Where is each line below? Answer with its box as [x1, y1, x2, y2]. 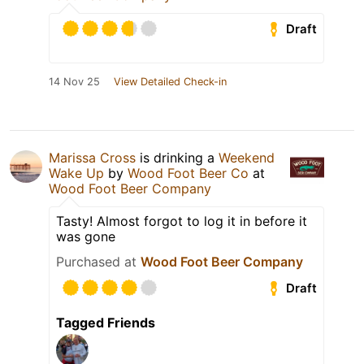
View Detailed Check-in [114, 76, 227, 89]
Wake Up [49, 165, 104, 182]
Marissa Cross [49, 149, 136, 167]
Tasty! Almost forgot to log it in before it [56, 213, 307, 230]
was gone [56, 228, 115, 245]
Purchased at [56, 253, 141, 271]
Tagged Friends [56, 314, 155, 331]
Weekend [219, 149, 275, 167]
